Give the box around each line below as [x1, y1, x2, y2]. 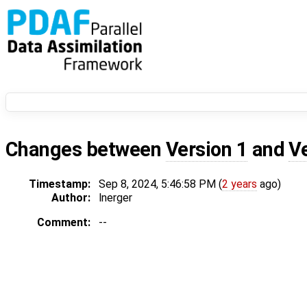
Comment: [37, 216, 90, 230]
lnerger [99, 191, 132, 205]
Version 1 [165, 138, 248, 162]
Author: [51, 191, 90, 205]
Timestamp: [29, 177, 90, 191]
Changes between [5, 138, 166, 162]
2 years [222, 177, 257, 191]
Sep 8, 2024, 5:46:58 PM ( [99, 177, 222, 191]
